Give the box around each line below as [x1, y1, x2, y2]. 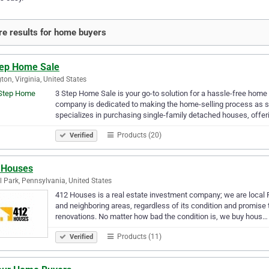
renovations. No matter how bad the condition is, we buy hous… [55, 211, 268, 221]
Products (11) [115, 232, 162, 241]
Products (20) [115, 130, 162, 139]
